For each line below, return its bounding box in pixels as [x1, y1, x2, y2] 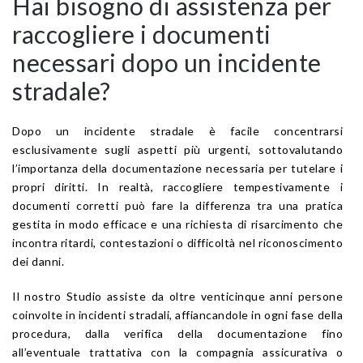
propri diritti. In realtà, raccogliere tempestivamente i [12, 179, 343, 194]
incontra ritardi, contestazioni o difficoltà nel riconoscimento [12, 235, 343, 250]
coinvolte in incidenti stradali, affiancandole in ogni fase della [12, 307, 343, 322]
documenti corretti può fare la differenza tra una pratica [12, 198, 343, 212]
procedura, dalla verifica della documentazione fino [12, 326, 343, 340]
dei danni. [12, 254, 64, 268]
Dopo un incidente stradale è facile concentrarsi [12, 123, 343, 138]
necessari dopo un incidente [12, 47, 322, 77]
